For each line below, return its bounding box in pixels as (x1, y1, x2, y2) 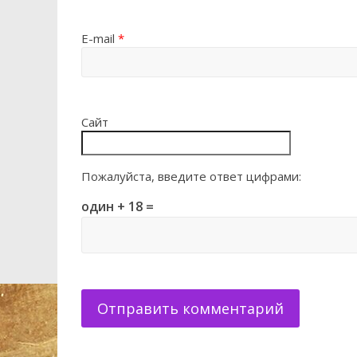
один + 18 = (81, 198, 154, 215)
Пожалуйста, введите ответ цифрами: (81, 168, 301, 184)
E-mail (81, 30, 118, 46)
